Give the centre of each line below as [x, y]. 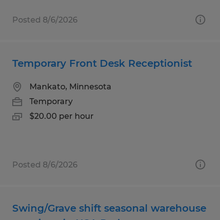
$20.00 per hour [62, 116]
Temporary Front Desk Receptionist [102, 63]
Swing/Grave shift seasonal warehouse [109, 208]
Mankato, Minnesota [70, 86]
